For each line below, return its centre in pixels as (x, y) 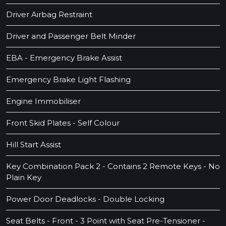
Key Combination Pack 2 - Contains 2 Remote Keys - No (113, 166)
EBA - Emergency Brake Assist (64, 58)
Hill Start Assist (34, 145)
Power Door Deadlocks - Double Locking (85, 199)
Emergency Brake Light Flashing (68, 80)
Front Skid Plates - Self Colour (63, 123)
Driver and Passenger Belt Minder (71, 36)
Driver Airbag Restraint (49, 15)
